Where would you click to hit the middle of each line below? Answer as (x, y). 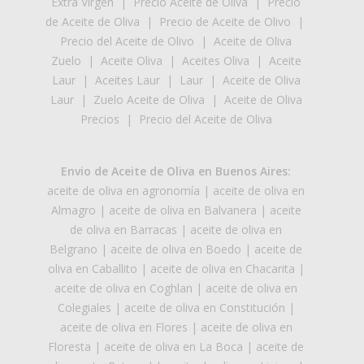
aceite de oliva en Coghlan (123, 288)
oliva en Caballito (92, 268)
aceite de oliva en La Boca (173, 346)
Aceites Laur (127, 80)
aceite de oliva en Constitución (204, 307)
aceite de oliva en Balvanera (182, 210)
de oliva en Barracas (123, 229)
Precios (100, 119)
